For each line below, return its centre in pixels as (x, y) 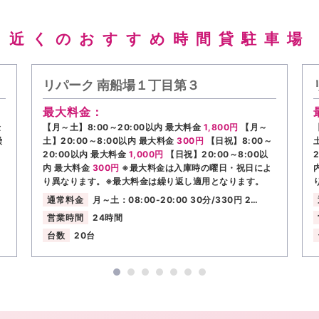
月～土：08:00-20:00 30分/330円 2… (176, 200)
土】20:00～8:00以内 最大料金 (110, 140)
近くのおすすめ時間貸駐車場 (159, 39)
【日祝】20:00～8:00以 (217, 154)
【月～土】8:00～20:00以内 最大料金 (123, 127)
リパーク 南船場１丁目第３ (121, 85)
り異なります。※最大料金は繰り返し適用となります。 (153, 181)
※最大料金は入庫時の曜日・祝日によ (197, 167)
